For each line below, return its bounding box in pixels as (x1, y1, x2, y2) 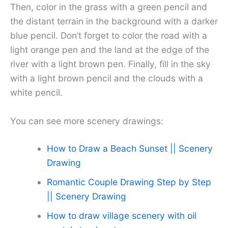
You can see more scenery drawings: (10, 115, 163, 126)
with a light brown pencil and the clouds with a (10, 73, 203, 84)
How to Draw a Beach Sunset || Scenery (46, 142, 213, 154)
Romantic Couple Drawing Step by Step (46, 176, 211, 187)
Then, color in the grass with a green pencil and (10, 2, 207, 13)
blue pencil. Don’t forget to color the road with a (10, 30, 207, 41)
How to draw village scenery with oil (46, 210, 196, 221)
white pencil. (10, 87, 63, 98)
